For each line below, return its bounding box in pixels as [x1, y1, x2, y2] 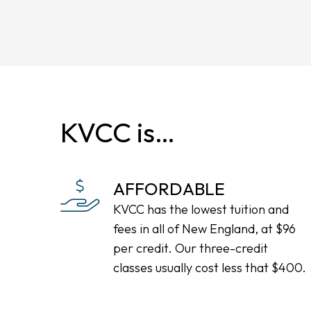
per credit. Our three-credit [113, 240, 268, 256]
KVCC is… [60, 115, 175, 149]
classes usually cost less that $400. [113, 260, 306, 276]
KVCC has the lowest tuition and [113, 201, 289, 217]
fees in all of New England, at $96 [113, 221, 296, 237]
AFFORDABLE [113, 178, 225, 200]
